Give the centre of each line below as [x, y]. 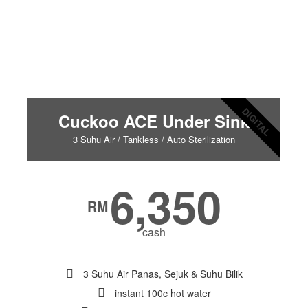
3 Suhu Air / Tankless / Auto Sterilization [154, 140]
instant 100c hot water [163, 293]
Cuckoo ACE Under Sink [154, 121]
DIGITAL [257, 122]
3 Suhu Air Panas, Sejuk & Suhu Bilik [163, 274]
